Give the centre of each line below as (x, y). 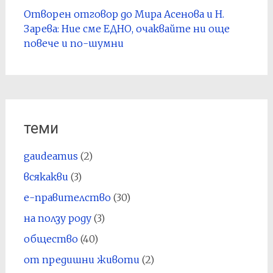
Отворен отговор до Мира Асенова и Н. (124, 14)
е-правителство (67, 197)
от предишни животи (81, 260)
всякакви (46, 177)
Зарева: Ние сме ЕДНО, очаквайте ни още (126, 29)
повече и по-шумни (73, 43)
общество (51, 239)
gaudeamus (51, 156)
